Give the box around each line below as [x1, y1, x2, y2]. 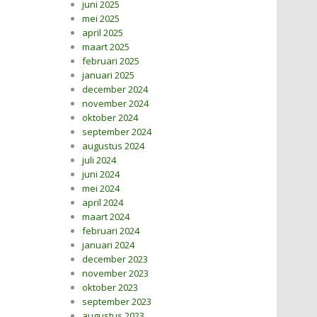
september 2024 [82, 125, 151, 138]
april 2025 [82, 26, 123, 39]
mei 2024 [82, 182, 120, 195]
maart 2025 [82, 40, 129, 53]
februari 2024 [82, 224, 139, 237]
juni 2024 [82, 168, 120, 180]
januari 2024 [82, 238, 134, 251]
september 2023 [82, 295, 151, 308]
